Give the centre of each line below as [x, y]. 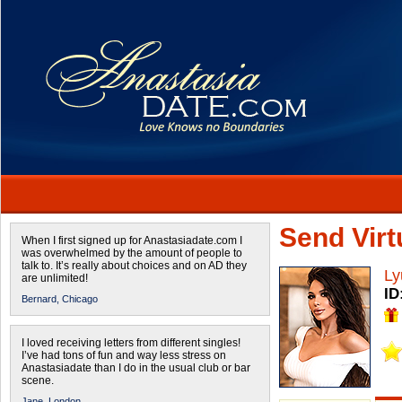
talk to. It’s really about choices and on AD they [134, 266]
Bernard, [40, 299]
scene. [38, 380]
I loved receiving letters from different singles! [131, 343]
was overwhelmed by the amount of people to [132, 253]
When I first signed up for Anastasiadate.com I [132, 240]
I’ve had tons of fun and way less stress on [124, 355]
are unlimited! [55, 278]
